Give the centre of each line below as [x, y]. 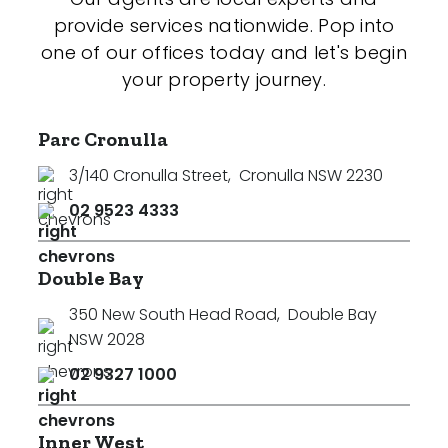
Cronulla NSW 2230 [311, 175]
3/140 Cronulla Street [148, 175]
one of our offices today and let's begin [224, 52]
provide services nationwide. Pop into [224, 25]
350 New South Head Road [173, 314]
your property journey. [224, 79]
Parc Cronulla [103, 139]
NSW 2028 [107, 339]
